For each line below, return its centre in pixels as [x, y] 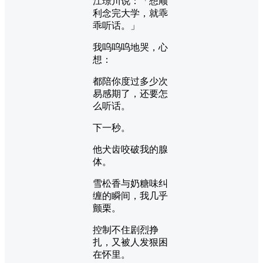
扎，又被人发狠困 [130, 242]
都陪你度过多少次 [130, 81]
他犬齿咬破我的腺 [130, 149]
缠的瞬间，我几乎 [130, 195]
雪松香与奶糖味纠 [130, 183]
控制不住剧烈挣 [126, 230]
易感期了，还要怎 [130, 93]
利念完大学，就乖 [130, 13]
